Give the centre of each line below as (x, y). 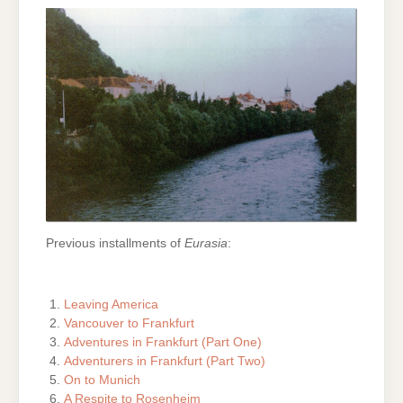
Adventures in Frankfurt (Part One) (163, 342)
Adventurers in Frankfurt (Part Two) (165, 361)
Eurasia (206, 244)
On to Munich (103, 380)
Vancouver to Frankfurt (130, 323)
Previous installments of (115, 244)
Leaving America (112, 304)
